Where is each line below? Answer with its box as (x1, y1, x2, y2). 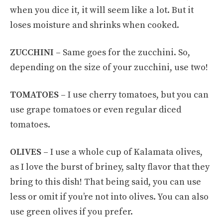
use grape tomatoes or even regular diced (10, 104, 181, 115)
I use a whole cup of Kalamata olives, (50, 146, 203, 158)
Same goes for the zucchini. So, (63, 46, 190, 58)
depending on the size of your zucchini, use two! (10, 61, 208, 73)
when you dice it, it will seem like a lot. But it (10, 4, 194, 16)
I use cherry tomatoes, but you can (66, 89, 209, 101)
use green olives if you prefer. (10, 206, 133, 218)
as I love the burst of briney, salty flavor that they (10, 161, 210, 173)
